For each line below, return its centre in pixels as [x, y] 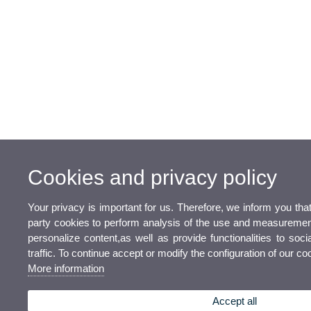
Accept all [235, 301]
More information [66, 269]
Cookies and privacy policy [152, 178]
